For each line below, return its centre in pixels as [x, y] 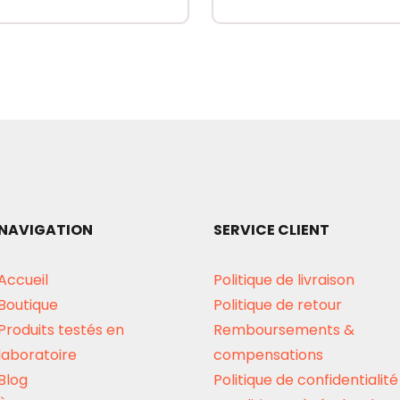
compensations [268, 355]
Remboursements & [284, 330]
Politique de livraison [284, 280]
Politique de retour [278, 305]
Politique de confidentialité [306, 380]
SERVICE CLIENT [271, 230]
